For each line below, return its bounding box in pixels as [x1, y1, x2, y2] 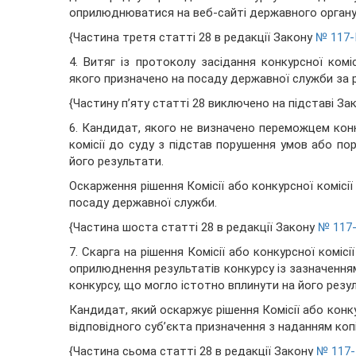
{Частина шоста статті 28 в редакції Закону [69, 220, 318, 235]
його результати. [69, 154, 164, 169]
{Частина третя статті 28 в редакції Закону [69, 30, 315, 45]
